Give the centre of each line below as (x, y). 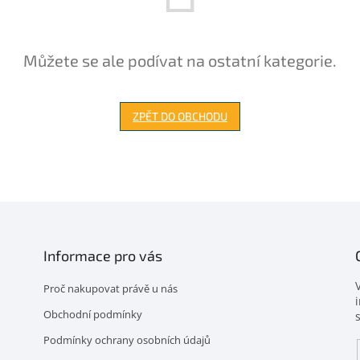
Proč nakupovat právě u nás (110, 288)
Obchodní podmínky (92, 314)
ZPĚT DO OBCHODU (180, 116)
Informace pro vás (102, 256)
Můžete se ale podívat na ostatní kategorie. (180, 60)
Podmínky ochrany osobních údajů (127, 340)
